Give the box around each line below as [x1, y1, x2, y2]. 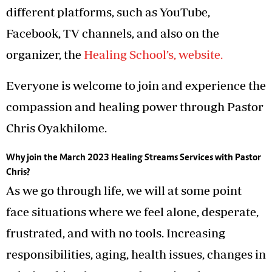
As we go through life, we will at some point [6, 183, 242, 197]
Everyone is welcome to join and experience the [6, 78, 266, 92]
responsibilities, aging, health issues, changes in [6, 246, 266, 261]
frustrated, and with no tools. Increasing [6, 225, 225, 240]
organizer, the [6, 47, 84, 61]
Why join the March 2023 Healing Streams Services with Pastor [6, 152, 261, 163]
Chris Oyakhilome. [6, 120, 107, 135]
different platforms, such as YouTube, [6, 4, 210, 19]
